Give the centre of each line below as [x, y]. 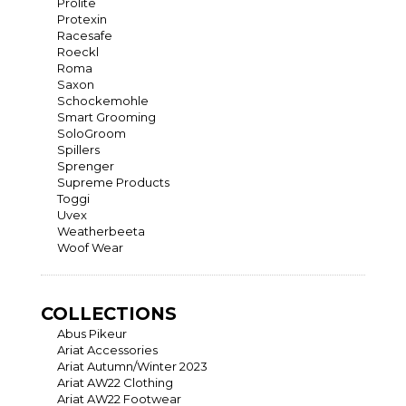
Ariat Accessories [107, 350]
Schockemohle [103, 101]
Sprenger [86, 166]
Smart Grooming [106, 117]
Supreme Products [113, 183]
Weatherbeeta [101, 232]
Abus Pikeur [92, 334]
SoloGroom [92, 134]
